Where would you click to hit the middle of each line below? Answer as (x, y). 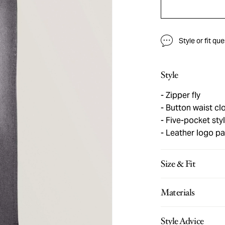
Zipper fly (182, 95)
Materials (178, 192)
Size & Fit (178, 164)
